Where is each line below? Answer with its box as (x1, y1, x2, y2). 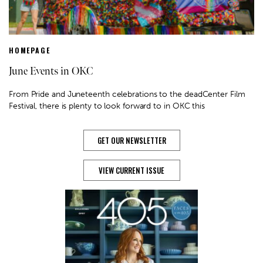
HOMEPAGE (9, 45, 50, 56)
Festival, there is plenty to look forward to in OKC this (9, 101, 205, 112)
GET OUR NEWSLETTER (97, 134, 166, 147)
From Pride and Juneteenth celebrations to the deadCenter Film (9, 89, 245, 100)
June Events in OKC (9, 65, 93, 78)
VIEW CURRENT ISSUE (99, 164, 164, 177)
